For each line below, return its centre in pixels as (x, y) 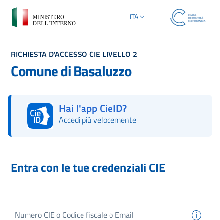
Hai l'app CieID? (93, 108)
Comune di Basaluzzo (71, 70)
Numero (25, 214)
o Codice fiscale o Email (74, 214)
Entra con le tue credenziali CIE (88, 167)
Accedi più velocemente (97, 120)
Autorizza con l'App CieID (59, 134)
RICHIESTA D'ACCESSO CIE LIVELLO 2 (74, 54)
